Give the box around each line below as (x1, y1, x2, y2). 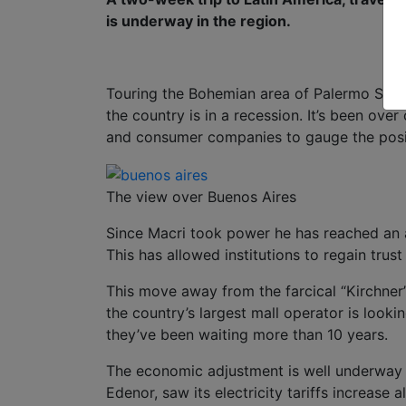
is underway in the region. (106, 12, 291, 30)
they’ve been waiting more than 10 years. (106, 324, 388, 343)
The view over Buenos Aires (106, 187, 296, 206)
